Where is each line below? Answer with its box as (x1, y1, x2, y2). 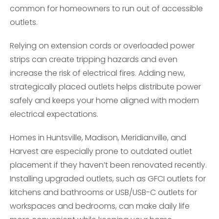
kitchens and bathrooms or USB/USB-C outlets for (10, 187, 197, 198)
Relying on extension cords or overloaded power (10, 40, 195, 51)
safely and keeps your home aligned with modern (10, 95, 199, 106)
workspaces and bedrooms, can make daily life (10, 200, 190, 212)
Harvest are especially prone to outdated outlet (10, 146, 192, 157)
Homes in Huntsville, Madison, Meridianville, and (10, 132, 186, 143)
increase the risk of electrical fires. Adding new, (10, 67, 185, 79)
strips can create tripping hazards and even (10, 54, 177, 65)
